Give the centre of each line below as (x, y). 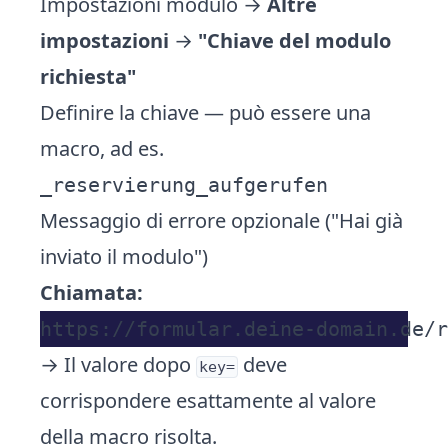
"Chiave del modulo (294, 40)
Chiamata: (91, 292)
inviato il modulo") (124, 256)
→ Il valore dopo (118, 364)
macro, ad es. (102, 148)
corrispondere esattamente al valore (208, 400)
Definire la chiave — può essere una (205, 112)
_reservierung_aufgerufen (184, 185)
